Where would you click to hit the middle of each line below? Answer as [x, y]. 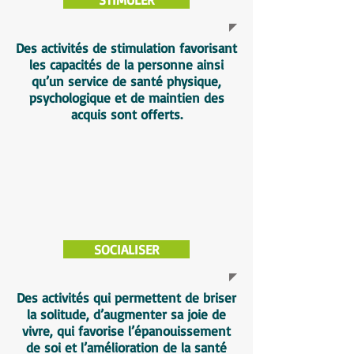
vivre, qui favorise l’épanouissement [126, 331]
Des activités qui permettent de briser [126, 298]
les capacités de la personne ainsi [126, 64]
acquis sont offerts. [126, 114]
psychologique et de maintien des [126, 98]
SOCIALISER [126, 249]
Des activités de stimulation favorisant [126, 48]
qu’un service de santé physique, [126, 81]
